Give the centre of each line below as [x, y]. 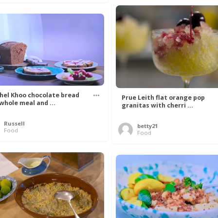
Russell [14, 123]
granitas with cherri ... [157, 105]
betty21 [147, 126]
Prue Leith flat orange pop [163, 97]
